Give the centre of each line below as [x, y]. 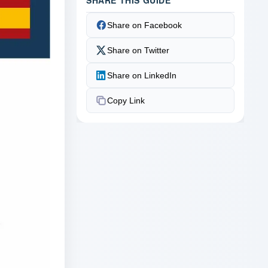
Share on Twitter [138, 50]
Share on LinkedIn [142, 75]
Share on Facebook [144, 25]
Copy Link [126, 100]
